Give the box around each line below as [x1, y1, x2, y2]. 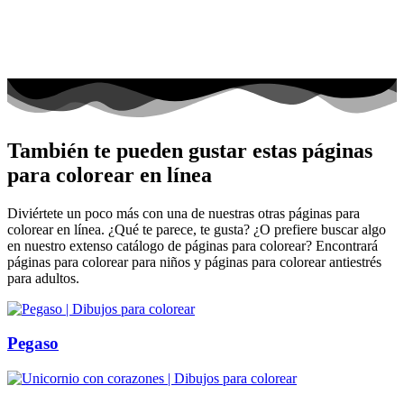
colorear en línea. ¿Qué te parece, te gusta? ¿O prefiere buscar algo [7, 221, 386, 237]
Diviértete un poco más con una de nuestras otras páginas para [7, 205, 360, 221]
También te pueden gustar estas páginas [7, 138, 372, 162]
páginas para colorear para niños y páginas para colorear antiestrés [7, 253, 381, 270]
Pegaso [7, 334, 59, 353]
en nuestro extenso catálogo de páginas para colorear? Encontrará [7, 237, 378, 253]
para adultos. [7, 270, 79, 286]
